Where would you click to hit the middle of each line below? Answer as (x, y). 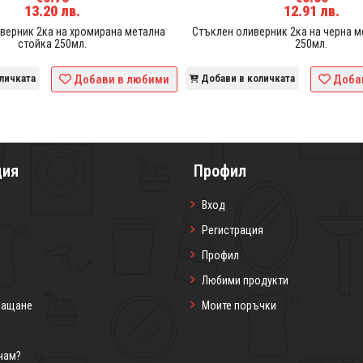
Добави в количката (248, 79)
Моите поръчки (239, 306)
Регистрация (233, 231)
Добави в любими (122, 80)
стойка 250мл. (52, 44)
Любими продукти (245, 281)
